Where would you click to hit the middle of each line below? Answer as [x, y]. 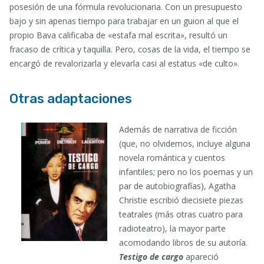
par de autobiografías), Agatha [177, 186]
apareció [201, 256]
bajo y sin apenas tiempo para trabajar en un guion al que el [124, 21]
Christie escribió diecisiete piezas [181, 200]
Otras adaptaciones [71, 98]
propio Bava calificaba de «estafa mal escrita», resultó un [118, 35]
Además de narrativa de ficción [178, 129]
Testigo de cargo [151, 256]
